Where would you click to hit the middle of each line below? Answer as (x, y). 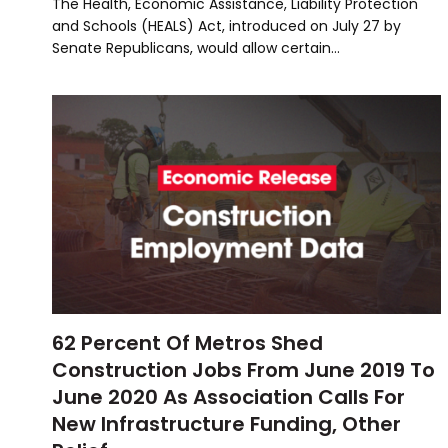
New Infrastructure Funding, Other (226, 423)
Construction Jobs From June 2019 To (243, 369)
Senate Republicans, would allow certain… (196, 47)
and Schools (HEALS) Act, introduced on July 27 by (226, 25)
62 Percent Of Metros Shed (187, 342)
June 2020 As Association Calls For (228, 396)
